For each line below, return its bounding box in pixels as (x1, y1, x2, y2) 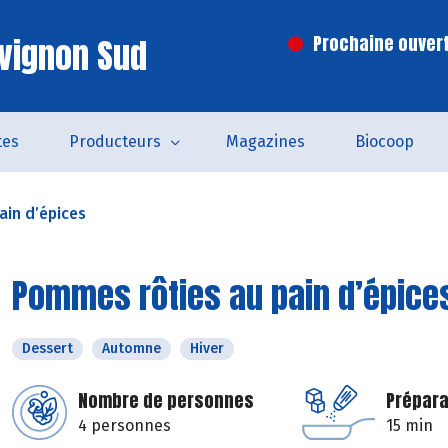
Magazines (226, 132, 305, 151)
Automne (102, 340, 161, 357)
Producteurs (69, 132, 161, 151)
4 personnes (78, 416, 171, 435)
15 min (386, 416, 433, 435)
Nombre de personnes (78, 387, 254, 414)
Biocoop (355, 132, 414, 151)
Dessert (22, 340, 73, 357)
